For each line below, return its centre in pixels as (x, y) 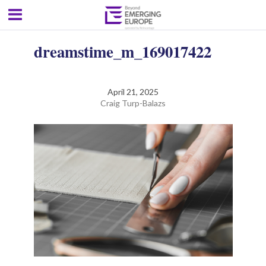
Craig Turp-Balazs (133, 103)
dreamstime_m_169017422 (122, 51)
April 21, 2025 (133, 92)
